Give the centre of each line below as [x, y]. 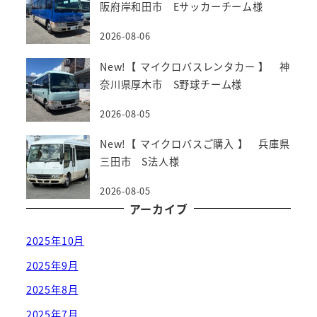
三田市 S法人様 [140, 161]
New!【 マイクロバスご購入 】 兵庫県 [195, 143]
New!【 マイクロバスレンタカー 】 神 [195, 66]
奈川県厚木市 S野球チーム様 [171, 84]
